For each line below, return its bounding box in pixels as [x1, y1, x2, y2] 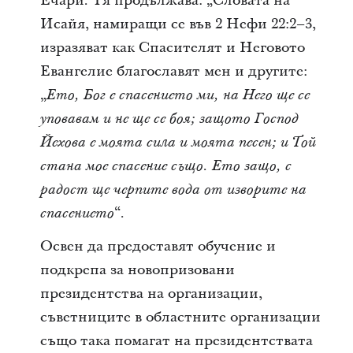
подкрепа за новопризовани [39, 259, 235, 280]
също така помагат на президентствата [39, 330, 313, 351]
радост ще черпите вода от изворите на [39, 180, 307, 199]
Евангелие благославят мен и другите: [39, 61, 307, 81]
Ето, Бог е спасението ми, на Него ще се [46, 85, 310, 105]
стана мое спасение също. [39, 156, 208, 176]
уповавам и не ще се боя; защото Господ [39, 109, 299, 128]
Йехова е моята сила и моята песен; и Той [39, 132, 316, 152]
